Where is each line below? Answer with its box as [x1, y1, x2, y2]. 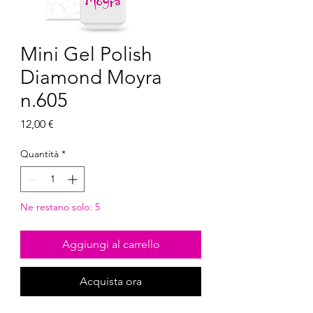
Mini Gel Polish [20, 43, 152, 66]
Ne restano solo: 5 [20, 201, 100, 213]
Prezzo [53, 117, 86, 130]
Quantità [20, 147, 59, 160]
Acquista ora [80, 275, 142, 288]
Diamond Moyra [20, 66, 162, 89]
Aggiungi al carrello [61, 238, 160, 251]
